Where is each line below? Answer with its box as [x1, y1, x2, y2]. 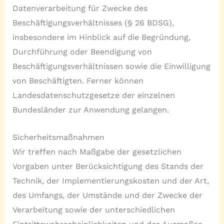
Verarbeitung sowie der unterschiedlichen [12, 204, 175, 214]
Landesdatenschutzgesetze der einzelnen [12, 90, 175, 100]
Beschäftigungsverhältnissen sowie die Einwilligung [12, 61, 210, 71]
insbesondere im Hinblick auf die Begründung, [12, 32, 190, 42]
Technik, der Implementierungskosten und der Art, [12, 175, 209, 185]
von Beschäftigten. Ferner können [12, 76, 143, 86]
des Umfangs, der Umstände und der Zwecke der [12, 190, 202, 200]
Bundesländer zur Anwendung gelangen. [12, 105, 169, 115]
